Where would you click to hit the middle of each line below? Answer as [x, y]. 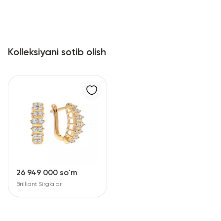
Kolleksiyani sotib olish [57, 53]
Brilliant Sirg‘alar [39, 185]
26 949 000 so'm [47, 173]
